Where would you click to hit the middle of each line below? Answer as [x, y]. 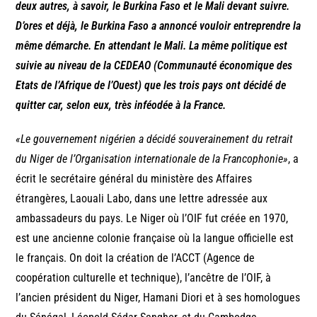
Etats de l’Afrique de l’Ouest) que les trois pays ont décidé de [151, 86]
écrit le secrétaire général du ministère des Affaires [134, 179]
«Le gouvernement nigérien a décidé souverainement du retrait [155, 139]
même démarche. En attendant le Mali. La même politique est [152, 46]
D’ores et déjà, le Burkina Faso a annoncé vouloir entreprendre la [158, 26]
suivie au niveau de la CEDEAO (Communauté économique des [154, 66]
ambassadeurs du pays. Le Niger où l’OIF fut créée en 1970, [152, 219]
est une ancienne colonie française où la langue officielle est [155, 238]
